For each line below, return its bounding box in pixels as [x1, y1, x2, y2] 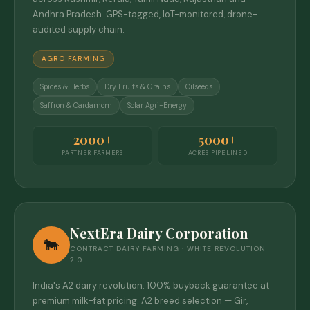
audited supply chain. [33, 23, 125, 35]
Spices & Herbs [40, 82, 89, 91]
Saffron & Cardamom [40, 100, 112, 110]
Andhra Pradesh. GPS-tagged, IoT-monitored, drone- [33, 8, 257, 20]
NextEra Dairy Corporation [70, 223, 248, 242]
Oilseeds [185, 82, 212, 91]
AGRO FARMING [42, 53, 106, 63]
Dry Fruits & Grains [104, 82, 170, 91]
